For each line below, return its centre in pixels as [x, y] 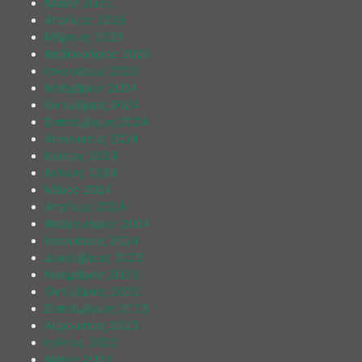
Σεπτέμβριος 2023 [96, 308]
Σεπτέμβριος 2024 [96, 121]
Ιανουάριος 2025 [91, 70]
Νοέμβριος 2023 [91, 274]
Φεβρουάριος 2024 [97, 223]
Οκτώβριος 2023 [92, 291]
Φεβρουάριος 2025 [97, 53]
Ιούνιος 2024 [81, 172]
